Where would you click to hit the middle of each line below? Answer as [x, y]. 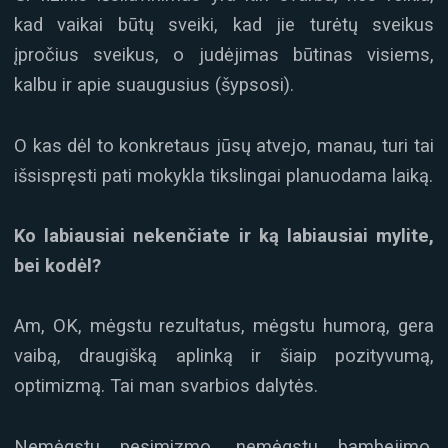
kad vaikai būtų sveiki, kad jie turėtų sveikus [224, 25]
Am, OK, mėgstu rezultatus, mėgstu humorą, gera [224, 326]
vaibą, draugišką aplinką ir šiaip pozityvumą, [224, 356]
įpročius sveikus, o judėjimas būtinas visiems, [224, 55]
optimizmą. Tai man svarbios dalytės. [166, 386]
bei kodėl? [60, 265]
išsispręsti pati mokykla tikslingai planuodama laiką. [223, 175]
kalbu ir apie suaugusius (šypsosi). [154, 85]
